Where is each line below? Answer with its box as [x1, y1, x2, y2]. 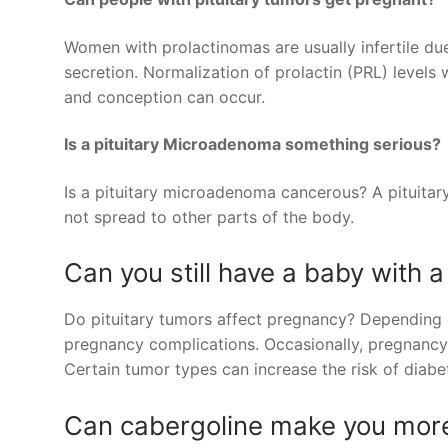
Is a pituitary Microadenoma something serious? [64, 134, 441, 155]
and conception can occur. [64, 86, 265, 107]
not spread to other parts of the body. [64, 206, 354, 227]
